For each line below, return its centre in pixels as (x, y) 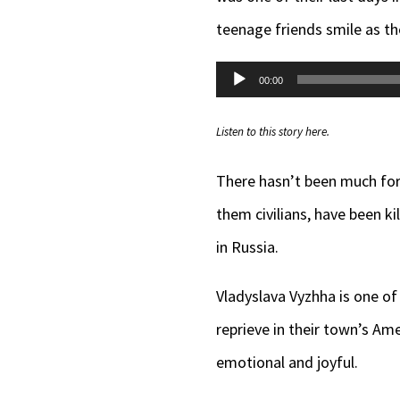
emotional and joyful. (287, 362)
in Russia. (247, 246)
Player (236, 110)
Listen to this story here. (273, 131)
